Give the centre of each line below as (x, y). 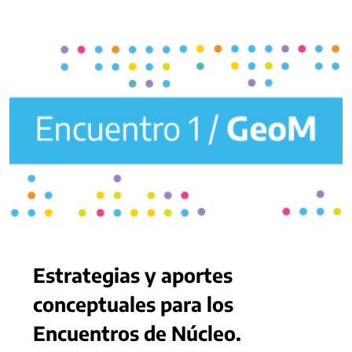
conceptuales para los (133, 303)
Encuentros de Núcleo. (137, 332)
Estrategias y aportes (133, 274)
